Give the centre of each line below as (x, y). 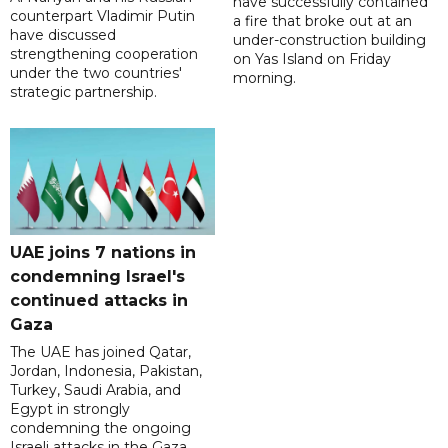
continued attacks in (99, 301)
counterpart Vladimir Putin (102, 16)
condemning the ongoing (100, 428)
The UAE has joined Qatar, (100, 352)
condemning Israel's (97, 277)
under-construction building (329, 40)
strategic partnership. (83, 92)
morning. (264, 78)
